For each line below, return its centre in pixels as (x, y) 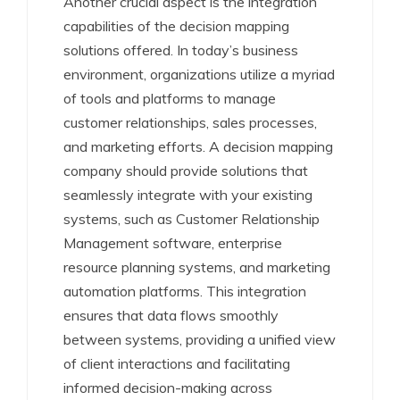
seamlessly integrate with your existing (188, 195)
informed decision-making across (168, 387)
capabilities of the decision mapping (176, 26)
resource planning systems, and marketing (197, 267)
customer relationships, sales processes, (190, 122)
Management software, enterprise (173, 243)
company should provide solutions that (186, 171)
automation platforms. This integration (185, 291)
